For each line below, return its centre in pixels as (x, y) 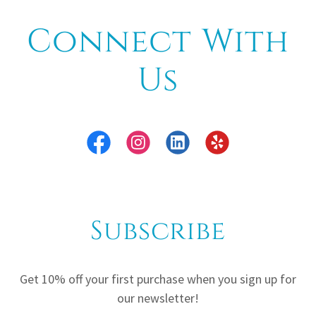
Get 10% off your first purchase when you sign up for (158, 279)
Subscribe (158, 231)
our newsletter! (158, 298)
